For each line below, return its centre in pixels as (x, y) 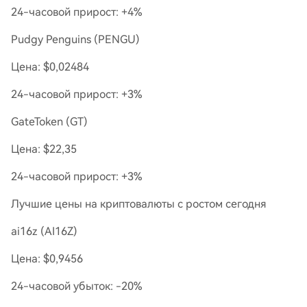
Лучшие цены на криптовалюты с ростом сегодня (139, 204)
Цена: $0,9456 (47, 259)
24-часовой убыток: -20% (76, 286)
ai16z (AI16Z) (44, 231)
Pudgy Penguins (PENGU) (75, 39)
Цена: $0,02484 (50, 67)
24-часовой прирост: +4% (76, 12)
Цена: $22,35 (44, 149)
